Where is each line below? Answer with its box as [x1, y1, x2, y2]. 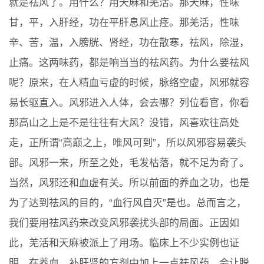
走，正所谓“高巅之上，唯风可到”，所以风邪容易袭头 [9, 137, 246, 148]
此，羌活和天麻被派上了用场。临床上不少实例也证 [9, 237, 239, 249]
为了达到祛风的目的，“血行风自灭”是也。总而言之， [9, 197, 246, 209]
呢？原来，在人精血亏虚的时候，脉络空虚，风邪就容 [9, 77, 249, 88]
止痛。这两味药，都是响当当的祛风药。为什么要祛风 [9, 57, 249, 68]
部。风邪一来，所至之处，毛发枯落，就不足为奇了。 [9, 157, 249, 169]
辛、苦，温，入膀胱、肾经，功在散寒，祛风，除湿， [9, 37, 249, 48]
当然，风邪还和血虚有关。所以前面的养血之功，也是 [9, 177, 249, 189]
